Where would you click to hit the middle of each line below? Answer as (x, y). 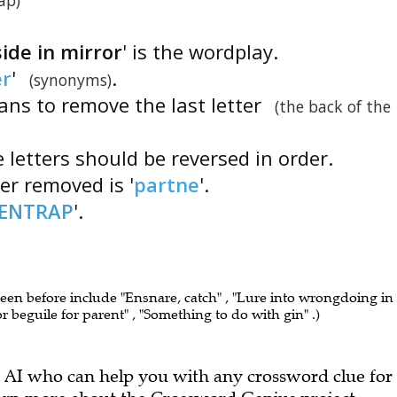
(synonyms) (70, 80)
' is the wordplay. (200, 51)
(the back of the (332, 106)
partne (167, 184)
